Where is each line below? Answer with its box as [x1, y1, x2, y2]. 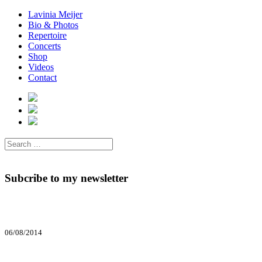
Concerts [28, 41, 61, 51]
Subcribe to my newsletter [5, 171, 128, 184]
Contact [28, 73, 57, 82]
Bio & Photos [28, 20, 78, 30]
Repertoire [28, 30, 67, 40]
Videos [28, 62, 54, 72]
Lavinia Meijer [28, 9, 82, 19]
